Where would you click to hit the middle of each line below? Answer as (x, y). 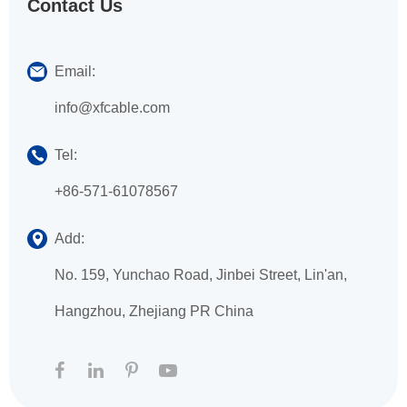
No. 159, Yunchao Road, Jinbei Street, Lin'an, (201, 275)
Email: (75, 71)
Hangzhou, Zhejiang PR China (154, 311)
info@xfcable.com (112, 108)
